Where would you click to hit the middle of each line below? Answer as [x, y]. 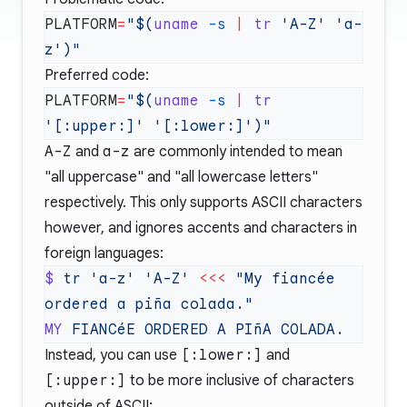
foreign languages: [104, 253]
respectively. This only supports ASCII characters [203, 203]
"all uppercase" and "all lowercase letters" [181, 177]
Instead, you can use [113, 355]
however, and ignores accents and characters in [201, 228]
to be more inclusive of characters [240, 381]
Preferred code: [97, 75]
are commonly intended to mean [236, 152]
